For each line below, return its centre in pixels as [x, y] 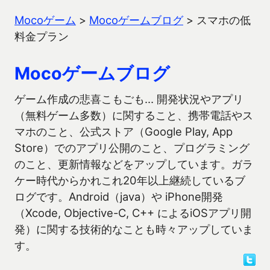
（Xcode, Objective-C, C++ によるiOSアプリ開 [133, 213]
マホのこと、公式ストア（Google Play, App [124, 131]
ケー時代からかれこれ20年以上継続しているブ [130, 180]
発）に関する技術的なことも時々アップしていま [134, 229]
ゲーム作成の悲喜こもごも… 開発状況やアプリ [129, 99]
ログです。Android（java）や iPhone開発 [119, 196]
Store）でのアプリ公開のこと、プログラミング [132, 148]
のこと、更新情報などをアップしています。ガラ [134, 164]
